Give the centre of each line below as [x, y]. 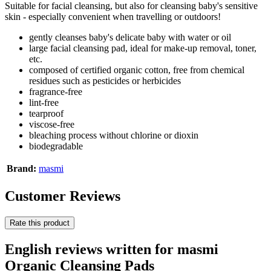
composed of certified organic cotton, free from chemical [137, 70]
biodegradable [56, 146]
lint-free [44, 103]
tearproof [46, 114]
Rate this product [40, 223]
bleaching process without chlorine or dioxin [114, 135]
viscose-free [52, 125]
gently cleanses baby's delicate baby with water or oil [130, 38]
